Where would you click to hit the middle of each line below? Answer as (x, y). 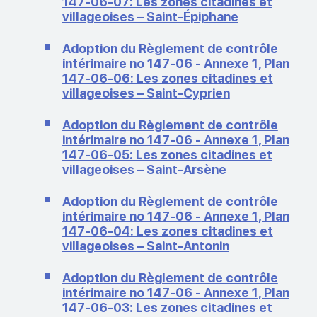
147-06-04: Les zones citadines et (167, 231)
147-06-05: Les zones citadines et (167, 154)
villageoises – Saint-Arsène (144, 169)
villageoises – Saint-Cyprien (146, 93)
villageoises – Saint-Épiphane (150, 16)
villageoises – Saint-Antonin (145, 246)
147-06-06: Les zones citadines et (167, 78)
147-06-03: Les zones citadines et (167, 307)
